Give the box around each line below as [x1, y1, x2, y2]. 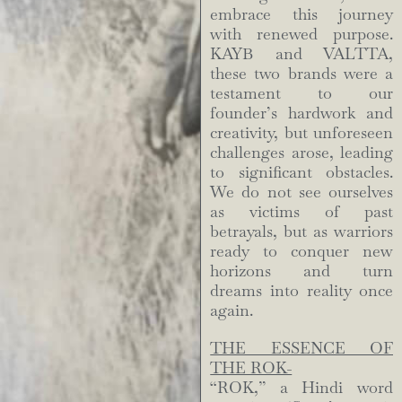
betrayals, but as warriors [210, 222, 393, 241]
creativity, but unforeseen [210, 123, 393, 143]
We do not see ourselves [210, 182, 393, 202]
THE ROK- [210, 358, 293, 378]
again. [210, 301, 254, 320]
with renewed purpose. [210, 24, 393, 44]
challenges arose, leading [210, 143, 393, 162]
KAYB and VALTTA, [210, 44, 393, 64]
